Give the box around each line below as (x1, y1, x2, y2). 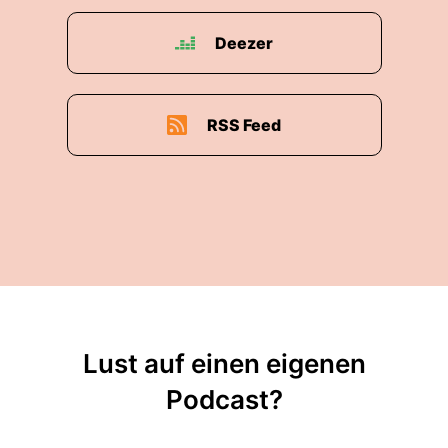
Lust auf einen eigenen (82, 348, 366, 379)
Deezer (215, 33, 273, 53)
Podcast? (165, 384, 283, 415)
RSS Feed (207, 115, 281, 135)
